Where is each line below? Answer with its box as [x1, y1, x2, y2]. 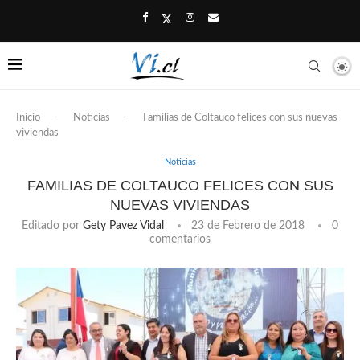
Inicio [16, 112, 40, 123]
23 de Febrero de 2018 [191, 220, 305, 231]
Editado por [22, 220, 83, 231]
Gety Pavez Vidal [83, 220, 164, 231]
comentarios [149, 234, 211, 245]
